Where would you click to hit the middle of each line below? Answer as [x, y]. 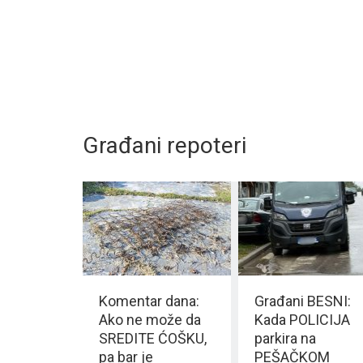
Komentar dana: [149, 301]
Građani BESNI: [302, 301]
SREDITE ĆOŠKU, [153, 338]
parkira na [285, 338]
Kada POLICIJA [302, 319]
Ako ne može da [150, 319]
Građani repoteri [164, 145]
